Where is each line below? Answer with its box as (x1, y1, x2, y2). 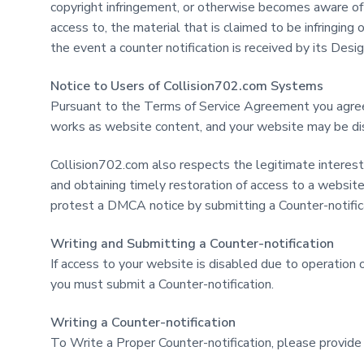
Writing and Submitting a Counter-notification (50, 234, 334, 253)
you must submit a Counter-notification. (50, 275, 274, 293)
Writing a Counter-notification (50, 313, 236, 331)
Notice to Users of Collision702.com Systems (50, 76, 323, 95)
